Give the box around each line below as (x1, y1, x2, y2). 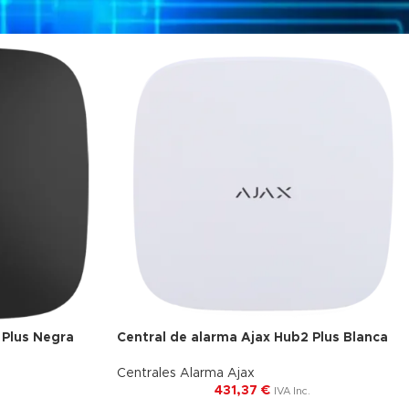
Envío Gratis (137, 344, 206, 356)
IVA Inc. (274, 386, 311, 397)
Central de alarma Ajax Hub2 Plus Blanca (116, 331, 388, 345)
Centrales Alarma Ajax (116, 367, 255, 381)
